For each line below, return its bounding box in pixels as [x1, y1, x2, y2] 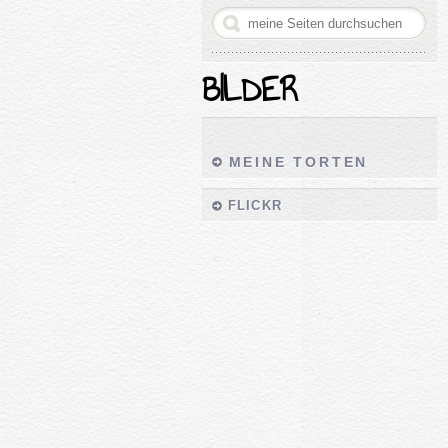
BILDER [201, 62, 299, 117]
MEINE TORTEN [228, 154, 369, 170]
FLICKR [227, 198, 283, 213]
